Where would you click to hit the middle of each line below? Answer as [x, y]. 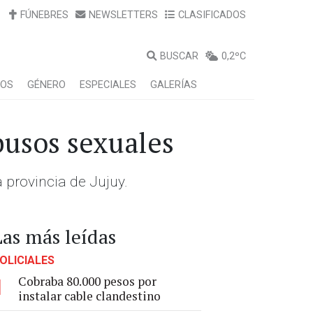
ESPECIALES [108, 85]
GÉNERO [46, 85]
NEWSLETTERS [123, 15]
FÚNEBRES [44, 15]
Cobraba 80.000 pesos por [87, 281]
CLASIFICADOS [212, 15]
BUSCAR [179, 56]
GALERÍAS [174, 85]
